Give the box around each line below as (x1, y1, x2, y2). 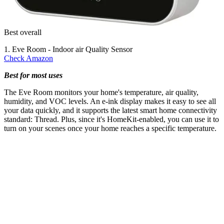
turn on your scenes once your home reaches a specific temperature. (4, 123, 216, 132)
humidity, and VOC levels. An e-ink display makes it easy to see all (4, 96, 216, 105)
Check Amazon (4, 53, 53, 62)
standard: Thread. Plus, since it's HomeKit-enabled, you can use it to (4, 114, 219, 123)
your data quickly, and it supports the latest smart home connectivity (4, 105, 217, 114)
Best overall (4, 27, 41, 36)
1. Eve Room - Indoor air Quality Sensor (4, 44, 132, 53)
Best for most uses (4, 70, 62, 79)
